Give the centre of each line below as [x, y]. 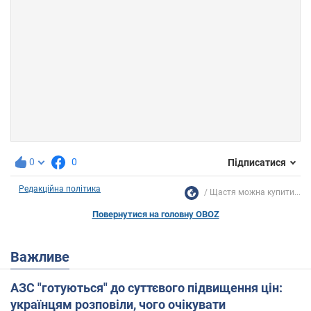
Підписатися [257, 162]
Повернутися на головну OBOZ [155, 215]
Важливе [44, 257]
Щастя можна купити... [255, 193]
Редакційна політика [60, 189]
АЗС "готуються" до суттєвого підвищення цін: [146, 288]
